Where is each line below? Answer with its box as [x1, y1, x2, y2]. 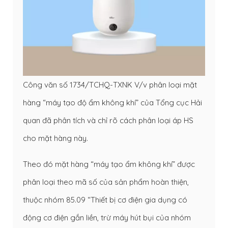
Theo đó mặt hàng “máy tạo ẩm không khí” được [23, 159, 195, 169]
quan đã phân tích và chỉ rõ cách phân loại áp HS [23, 115, 193, 125]
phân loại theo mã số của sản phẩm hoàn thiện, [23, 177, 189, 187]
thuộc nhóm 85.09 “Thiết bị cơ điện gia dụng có [23, 194, 187, 205]
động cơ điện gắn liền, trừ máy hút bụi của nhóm [23, 212, 191, 222]
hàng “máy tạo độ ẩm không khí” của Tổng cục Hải [23, 97, 202, 107]
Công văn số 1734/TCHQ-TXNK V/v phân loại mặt [23, 79, 197, 90]
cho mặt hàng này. [23, 133, 88, 143]
